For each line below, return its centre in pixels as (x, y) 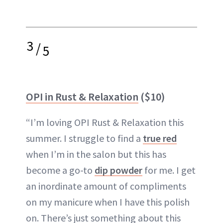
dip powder (118, 170)
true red (160, 138)
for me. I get (169, 170)
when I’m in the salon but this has (96, 154)
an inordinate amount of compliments (106, 186)
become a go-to (60, 170)
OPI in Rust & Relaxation (82, 96)
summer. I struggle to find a (84, 138)
